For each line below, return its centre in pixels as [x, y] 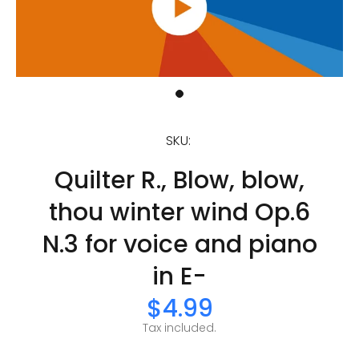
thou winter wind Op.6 [179, 212]
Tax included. [179, 327]
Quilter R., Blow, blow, [179, 180]
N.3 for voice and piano [179, 244]
